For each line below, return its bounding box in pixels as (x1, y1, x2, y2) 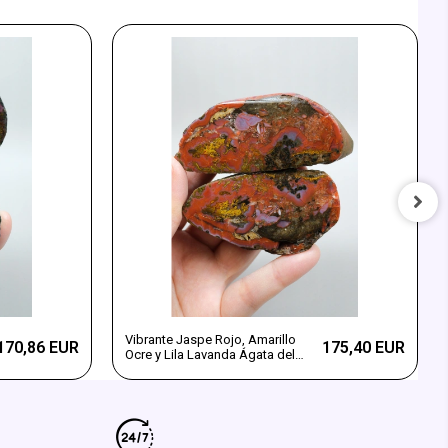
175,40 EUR (321, 337, 405, 357)
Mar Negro (124, 362, 186, 378)
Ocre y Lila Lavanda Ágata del (124, 347, 295, 363)
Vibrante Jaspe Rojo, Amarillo (124, 332, 296, 348)
